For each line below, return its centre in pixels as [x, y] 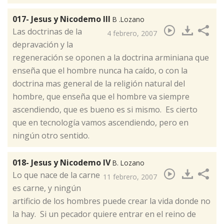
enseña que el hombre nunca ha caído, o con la [100, 71]
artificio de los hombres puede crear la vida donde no [111, 201]
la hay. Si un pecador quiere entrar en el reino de [104, 214]
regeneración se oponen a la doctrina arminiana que [111, 58]
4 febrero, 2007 [132, 33]
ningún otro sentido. [51, 136]
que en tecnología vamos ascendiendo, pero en [100, 123]
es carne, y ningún [47, 188]
